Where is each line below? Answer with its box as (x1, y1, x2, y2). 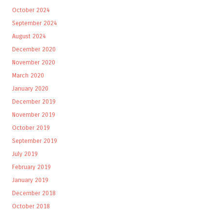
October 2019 (12, 124, 50, 131)
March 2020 (12, 71, 44, 79)
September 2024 (12, 19, 57, 27)
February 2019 (12, 163, 51, 170)
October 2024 (12, 6, 50, 14)
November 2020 (12, 58, 55, 66)
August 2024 (12, 32, 46, 40)
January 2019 (12, 176, 48, 184)
